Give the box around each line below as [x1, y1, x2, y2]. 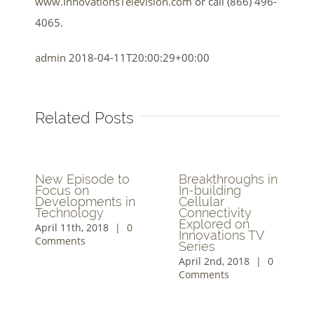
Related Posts [35, 108, 134, 127]
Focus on [35, 182, 89, 198]
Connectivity [179, 205, 252, 220]
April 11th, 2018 [35, 220, 109, 234]
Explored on [179, 216, 250, 231]
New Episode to [35, 171, 130, 186]
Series [179, 238, 215, 254]
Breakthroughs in [179, 171, 278, 186]
